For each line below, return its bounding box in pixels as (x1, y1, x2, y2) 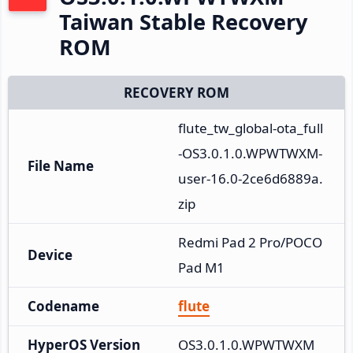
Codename (28, 296, 99, 315)
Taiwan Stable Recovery (59, 6, 307, 36)
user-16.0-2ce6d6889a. (178, 169, 323, 188)
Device (28, 245, 72, 264)
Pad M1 (178, 258, 225, 277)
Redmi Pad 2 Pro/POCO (178, 232, 322, 251)
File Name (28, 156, 94, 175)
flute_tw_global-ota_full (178, 118, 323, 137)
